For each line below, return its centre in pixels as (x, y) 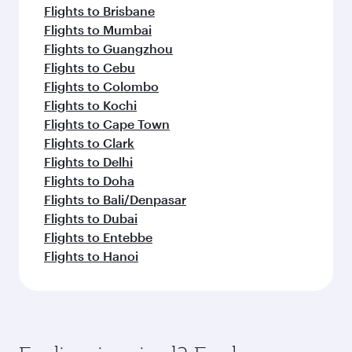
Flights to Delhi (88, 161)
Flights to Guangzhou (108, 48)
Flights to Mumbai (98, 29)
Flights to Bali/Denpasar (115, 199)
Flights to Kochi (90, 105)
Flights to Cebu (90, 67)
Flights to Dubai (91, 218)
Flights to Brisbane (99, 11)
